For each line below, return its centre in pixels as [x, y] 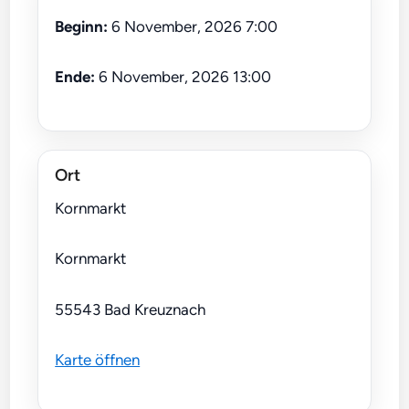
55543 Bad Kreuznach [131, 309]
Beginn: [82, 26]
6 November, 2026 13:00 [184, 77]
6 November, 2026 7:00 [193, 26]
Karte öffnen [98, 360]
